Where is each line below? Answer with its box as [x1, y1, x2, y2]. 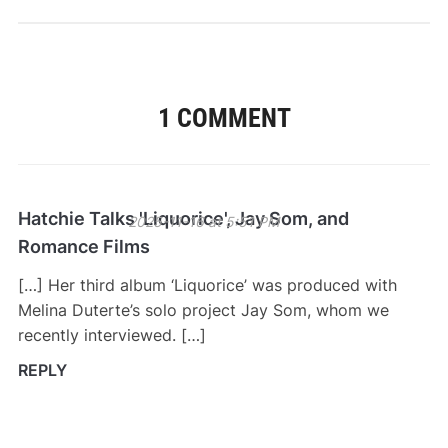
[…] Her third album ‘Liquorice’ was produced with [17, 275, 397, 296]
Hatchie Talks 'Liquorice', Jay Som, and [17, 208, 349, 230]
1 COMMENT [157, 103, 291, 134]
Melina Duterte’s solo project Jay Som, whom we [17, 300, 389, 321]
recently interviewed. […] [17, 325, 206, 346]
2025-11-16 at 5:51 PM [127, 213, 279, 231]
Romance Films [17, 236, 150, 258]
